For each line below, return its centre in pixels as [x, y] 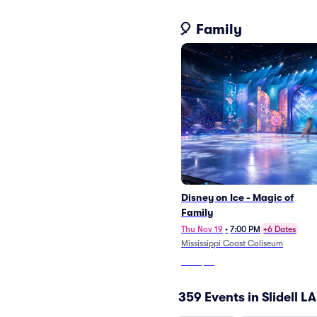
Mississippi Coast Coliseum [232, 243]
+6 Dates [280, 229]
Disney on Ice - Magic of [237, 197]
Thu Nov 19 [202, 229]
